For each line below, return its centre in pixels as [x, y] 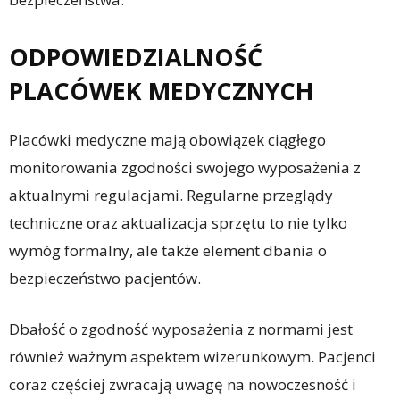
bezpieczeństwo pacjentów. [105, 279]
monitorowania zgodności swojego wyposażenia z [185, 168]
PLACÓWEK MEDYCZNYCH [161, 91]
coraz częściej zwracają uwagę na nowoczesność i [183, 385]
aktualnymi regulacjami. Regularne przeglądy [171, 196]
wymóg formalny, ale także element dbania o [168, 251]
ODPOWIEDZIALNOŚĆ [136, 57]
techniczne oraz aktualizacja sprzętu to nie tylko [178, 223]
